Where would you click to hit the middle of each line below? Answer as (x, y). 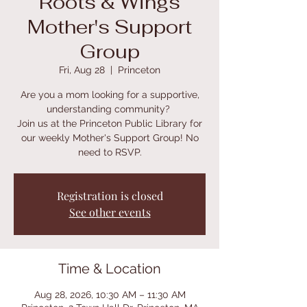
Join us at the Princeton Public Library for (110, 123)
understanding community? (110, 109)
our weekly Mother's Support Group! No (110, 138)
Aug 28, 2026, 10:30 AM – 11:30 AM (110, 295)
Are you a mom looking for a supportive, (110, 95)
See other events (110, 212)
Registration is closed (110, 196)
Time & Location (110, 269)
